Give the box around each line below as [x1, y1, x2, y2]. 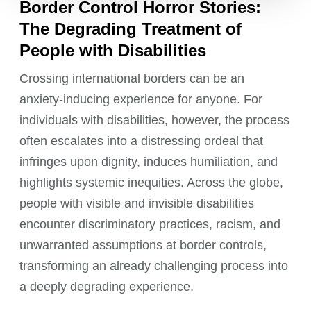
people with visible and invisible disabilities [19, 196, 255, 210]
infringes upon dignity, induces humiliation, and [19, 154, 278, 169]
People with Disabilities [19, 40, 207, 60]
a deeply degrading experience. [19, 279, 194, 294]
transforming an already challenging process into [19, 258, 289, 273]
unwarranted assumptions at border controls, [19, 237, 267, 252]
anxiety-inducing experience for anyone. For [19, 92, 263, 106]
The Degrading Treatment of [19, 19, 242, 38]
